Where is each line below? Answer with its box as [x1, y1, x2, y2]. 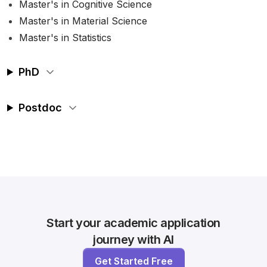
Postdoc [18, 101, 63, 114]
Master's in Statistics [19, 32, 111, 44]
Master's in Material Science [19, 15, 147, 27]
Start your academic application [46, 216, 221, 230]
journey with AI [93, 232, 174, 247]
